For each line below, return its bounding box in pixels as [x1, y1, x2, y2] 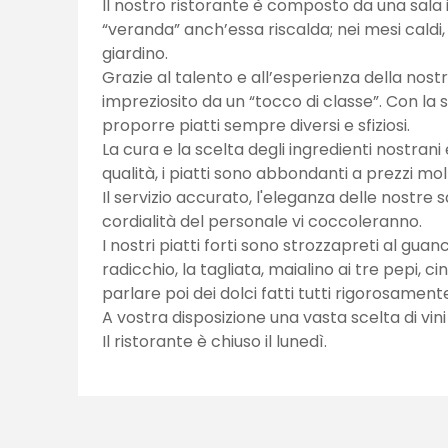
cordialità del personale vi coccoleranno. [102, 210, 422, 233]
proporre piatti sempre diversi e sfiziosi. [102, 114, 410, 137]
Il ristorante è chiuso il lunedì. [102, 330, 327, 353]
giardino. [102, 42, 168, 65]
